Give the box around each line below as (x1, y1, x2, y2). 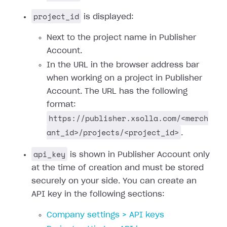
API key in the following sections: (31, 191, 165, 198)
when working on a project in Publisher (47, 74, 202, 82)
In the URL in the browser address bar (47, 61, 199, 69)
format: (47, 101, 76, 108)
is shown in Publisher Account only (67, 151, 210, 159)
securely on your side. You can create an (31, 177, 197, 185)
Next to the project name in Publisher (47, 34, 196, 42)
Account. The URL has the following (47, 88, 187, 95)
